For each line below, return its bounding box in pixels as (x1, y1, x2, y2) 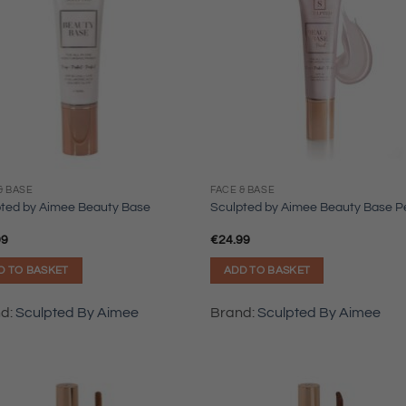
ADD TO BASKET (223, 265, 311, 275)
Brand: (210, 304, 258, 320)
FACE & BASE (210, 184, 275, 195)
